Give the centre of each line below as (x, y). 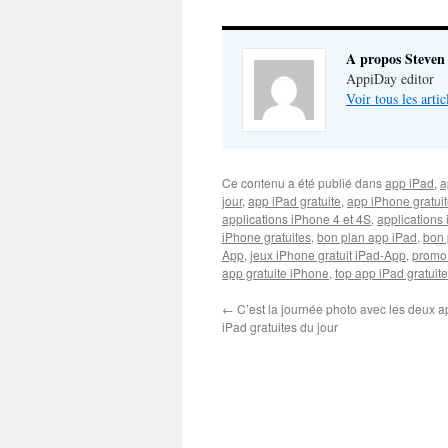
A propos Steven (395, 58)
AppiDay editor (390, 78)
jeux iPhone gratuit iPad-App (328, 254)
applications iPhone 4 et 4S (296, 218)
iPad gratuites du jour (280, 326)
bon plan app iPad (367, 236)
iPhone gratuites (266, 236)
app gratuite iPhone (275, 272)
